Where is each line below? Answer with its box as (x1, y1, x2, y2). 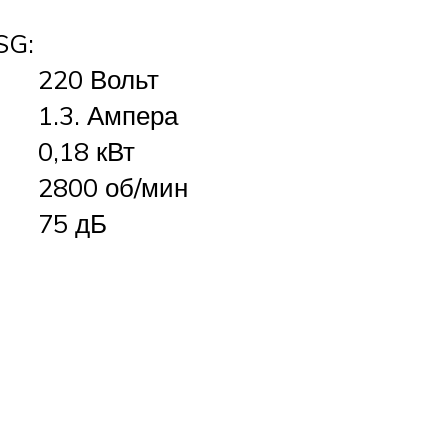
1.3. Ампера (38, 98, 178, 131)
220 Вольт (38, 62, 159, 95)
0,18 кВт (38, 134, 135, 167)
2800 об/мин (38, 170, 188, 203)
